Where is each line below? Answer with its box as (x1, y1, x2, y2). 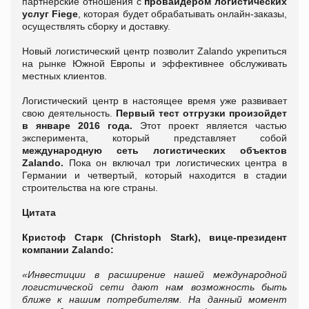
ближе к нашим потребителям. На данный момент (22, 293, 287, 305)
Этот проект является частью (132, 119, 287, 131)
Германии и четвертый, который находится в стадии (22, 169, 287, 181)
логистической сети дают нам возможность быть (22, 281, 287, 292)
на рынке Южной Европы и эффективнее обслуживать (22, 57, 287, 69)
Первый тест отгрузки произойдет (116, 107, 287, 119)
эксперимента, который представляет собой (22, 132, 287, 143)
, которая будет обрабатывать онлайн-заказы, (78, 8, 288, 19)
